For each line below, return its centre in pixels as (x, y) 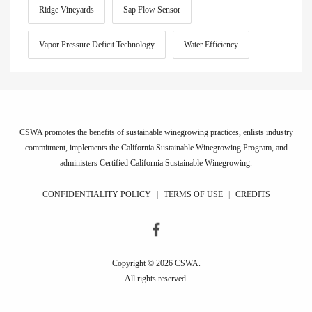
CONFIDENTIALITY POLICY (96, 194)
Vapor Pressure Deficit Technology (97, 44)
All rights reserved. (156, 279)
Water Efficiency (211, 44)
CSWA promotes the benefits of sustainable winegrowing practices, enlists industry (156, 132)
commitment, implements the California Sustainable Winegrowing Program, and (156, 147)
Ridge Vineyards (67, 9)
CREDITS (252, 194)
